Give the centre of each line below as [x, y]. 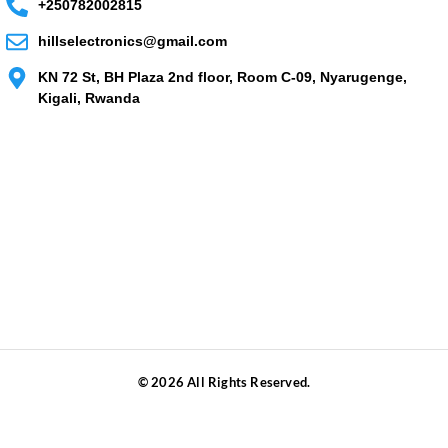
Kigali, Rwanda [89, 97]
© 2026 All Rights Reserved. [224, 382]
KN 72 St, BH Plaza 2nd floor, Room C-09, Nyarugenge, [223, 76]
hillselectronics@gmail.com [133, 41]
